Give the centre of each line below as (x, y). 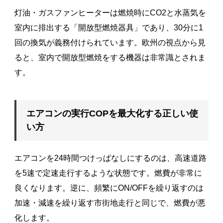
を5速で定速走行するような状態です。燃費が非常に (108, 173)
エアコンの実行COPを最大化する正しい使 (112, 113)
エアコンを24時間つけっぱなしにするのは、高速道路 (110, 158)
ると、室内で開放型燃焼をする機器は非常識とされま (110, 57)
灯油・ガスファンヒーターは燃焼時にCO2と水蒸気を (110, 12)
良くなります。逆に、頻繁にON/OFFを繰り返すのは (109, 188)
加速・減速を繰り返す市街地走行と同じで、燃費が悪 (110, 203)
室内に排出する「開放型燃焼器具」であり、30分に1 (109, 27)
